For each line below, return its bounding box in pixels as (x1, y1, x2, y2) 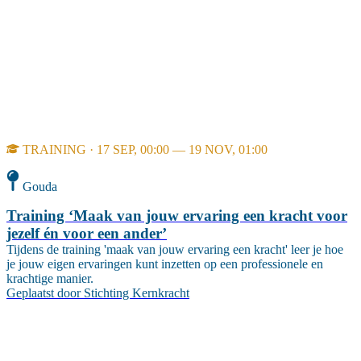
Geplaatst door (6, 285, 81, 300)
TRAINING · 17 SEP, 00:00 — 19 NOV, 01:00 (23, 143, 268, 157)
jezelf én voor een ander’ (6, 224, 167, 242)
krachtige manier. (6, 271, 93, 285)
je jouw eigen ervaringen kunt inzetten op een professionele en (6, 256, 323, 271)
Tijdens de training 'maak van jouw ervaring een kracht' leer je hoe (6, 242, 343, 256)
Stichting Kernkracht (84, 285, 189, 300)
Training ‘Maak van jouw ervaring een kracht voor (6, 206, 347, 224)
